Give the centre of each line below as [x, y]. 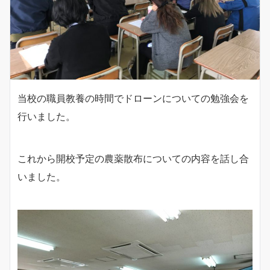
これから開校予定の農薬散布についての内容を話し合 [133, 159]
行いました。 [46, 117]
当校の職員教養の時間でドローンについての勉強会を [133, 99]
